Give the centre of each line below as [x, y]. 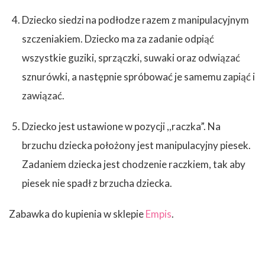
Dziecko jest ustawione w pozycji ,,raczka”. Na [121, 127]
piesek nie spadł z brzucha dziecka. [98, 183]
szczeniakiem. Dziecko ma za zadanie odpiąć [118, 39]
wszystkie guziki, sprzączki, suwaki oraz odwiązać [131, 58]
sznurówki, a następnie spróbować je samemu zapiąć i [138, 77]
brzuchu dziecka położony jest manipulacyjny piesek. [136, 146]
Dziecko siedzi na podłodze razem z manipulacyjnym [135, 20]
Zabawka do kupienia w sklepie [77, 214]
